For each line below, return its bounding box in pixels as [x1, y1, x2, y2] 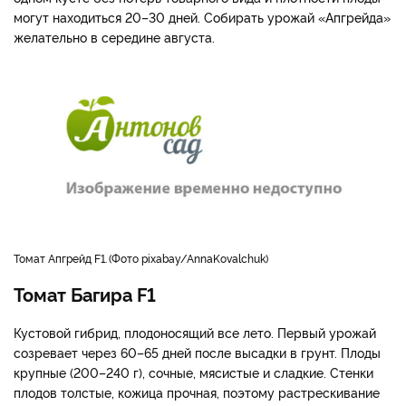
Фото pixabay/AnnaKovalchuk [111, 250, 266, 266]
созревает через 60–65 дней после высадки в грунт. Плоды [14, 343, 381, 362]
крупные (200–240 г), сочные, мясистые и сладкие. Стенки [14, 363, 373, 382]
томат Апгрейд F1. [19, 250, 107, 266]
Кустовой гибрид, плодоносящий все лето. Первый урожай [14, 324, 376, 342]
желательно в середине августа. [14, 28, 215, 46]
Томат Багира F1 [14, 281, 156, 307]
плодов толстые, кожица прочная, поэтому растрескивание [14, 383, 380, 401]
